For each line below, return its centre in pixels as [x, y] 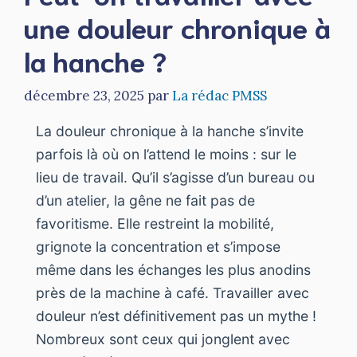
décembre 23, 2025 [84, 95]
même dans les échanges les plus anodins [173, 269]
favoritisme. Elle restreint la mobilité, [155, 223]
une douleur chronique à [177, 27]
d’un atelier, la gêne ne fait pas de [145, 200]
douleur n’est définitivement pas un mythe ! [176, 316]
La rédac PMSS [220, 95]
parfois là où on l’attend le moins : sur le [166, 154]
